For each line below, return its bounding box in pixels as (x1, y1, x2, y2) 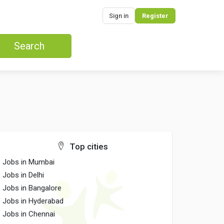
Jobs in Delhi (2, 170, 44, 179)
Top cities (67, 141, 108, 151)
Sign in (109, 12, 128, 19)
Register (142, 12, 168, 19)
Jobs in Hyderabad (2, 196, 64, 205)
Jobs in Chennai (2, 209, 55, 218)
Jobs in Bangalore (2, 183, 62, 192)
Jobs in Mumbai (2, 157, 55, 166)
